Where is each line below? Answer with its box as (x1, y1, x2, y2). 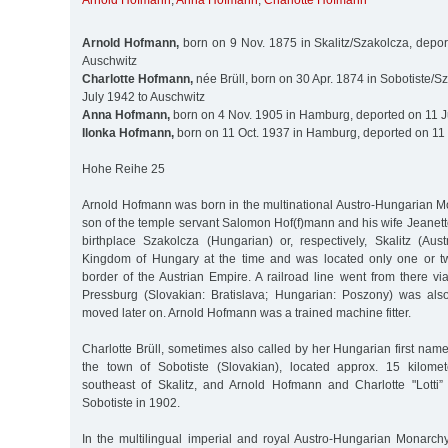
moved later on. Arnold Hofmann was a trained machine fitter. (82, 305, 411, 320)
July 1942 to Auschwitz (82, 89, 205, 104)
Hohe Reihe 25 (82, 161, 165, 176)
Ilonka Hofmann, (82, 125, 174, 140)
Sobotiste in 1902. (82, 395, 180, 410)
